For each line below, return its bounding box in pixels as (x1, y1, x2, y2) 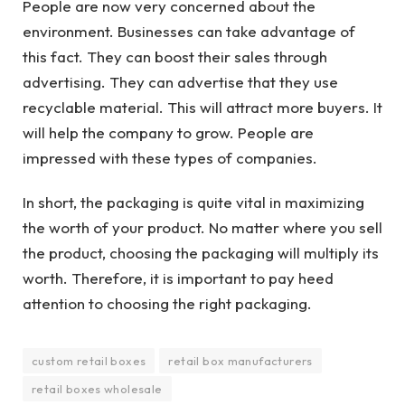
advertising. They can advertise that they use (23, 72, 338, 92)
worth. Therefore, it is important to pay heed (23, 268, 334, 287)
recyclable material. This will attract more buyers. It (23, 98, 382, 118)
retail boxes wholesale (32, 381, 163, 396)
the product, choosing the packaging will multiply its (23, 242, 379, 262)
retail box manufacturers (168, 353, 313, 368)
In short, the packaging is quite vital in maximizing (23, 192, 364, 212)
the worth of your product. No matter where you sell (23, 217, 382, 237)
